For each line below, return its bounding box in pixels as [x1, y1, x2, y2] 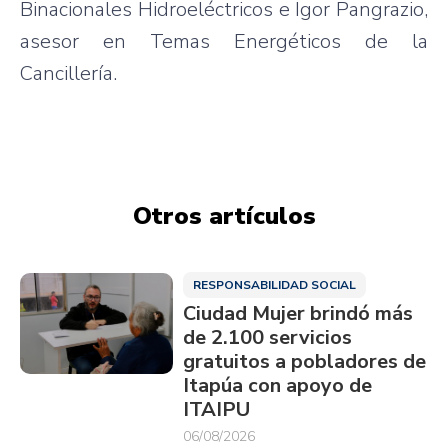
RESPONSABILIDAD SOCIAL [192, 276, 356, 293]
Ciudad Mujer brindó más [182, 299, 413, 327]
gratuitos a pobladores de [182, 347, 426, 375]
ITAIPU [182, 395, 250, 423]
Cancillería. [20, 59, 117, 87]
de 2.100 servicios [182, 323, 352, 351]
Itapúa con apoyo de [182, 371, 372, 399]
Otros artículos [132, 199, 316, 232]
